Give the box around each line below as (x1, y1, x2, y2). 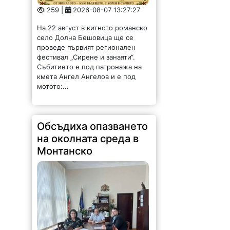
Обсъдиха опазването (37, 120, 148, 133)
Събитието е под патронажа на (37, 63, 142, 71)
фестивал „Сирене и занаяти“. (37, 53, 136, 62)
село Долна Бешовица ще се (37, 33, 134, 42)
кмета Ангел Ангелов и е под (37, 72, 136, 81)
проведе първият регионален (37, 43, 136, 52)
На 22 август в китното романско (37, 24, 148, 32)
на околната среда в (37, 132, 139, 145)
